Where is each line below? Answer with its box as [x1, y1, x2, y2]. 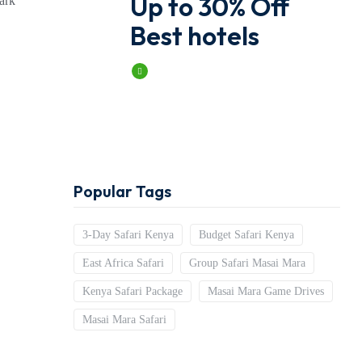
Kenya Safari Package [82, 285, 183, 297]
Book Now [148, 63, 203, 78]
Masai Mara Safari [82, 314, 166, 326]
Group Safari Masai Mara [189, 257, 305, 269]
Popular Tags [74, 181, 171, 201]
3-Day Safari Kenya [82, 229, 174, 241]
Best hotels [130, 19, 259, 52]
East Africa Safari [82, 257, 164, 269]
